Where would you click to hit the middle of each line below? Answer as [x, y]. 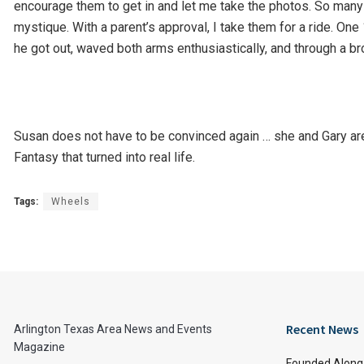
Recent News [322, 329]
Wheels [71, 202]
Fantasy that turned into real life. [104, 158]
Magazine [39, 347]
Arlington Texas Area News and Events [113, 329]
